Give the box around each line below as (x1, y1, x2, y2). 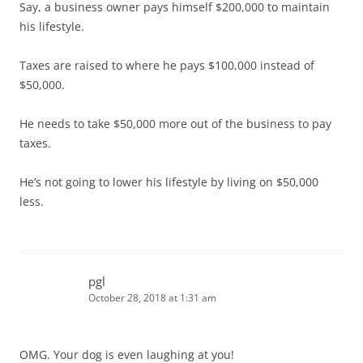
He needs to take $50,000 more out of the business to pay (19, 115, 331, 131)
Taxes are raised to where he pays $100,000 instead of (19, 57, 314, 73)
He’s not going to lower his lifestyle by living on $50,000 (19, 173, 318, 190)
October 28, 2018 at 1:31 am (88, 290, 216, 305)
